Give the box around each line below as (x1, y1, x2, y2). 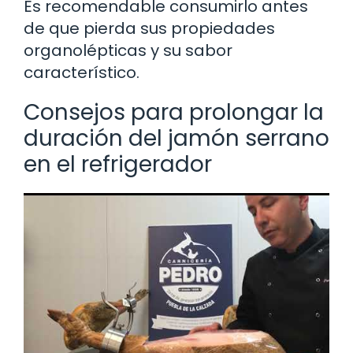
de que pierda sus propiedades (24, 17, 275, 39)
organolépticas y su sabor (24, 39, 232, 61)
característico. (24, 61, 139, 84)
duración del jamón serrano (24, 122, 329, 154)
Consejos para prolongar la (24, 96, 324, 128)
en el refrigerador (24, 148, 212, 180)
